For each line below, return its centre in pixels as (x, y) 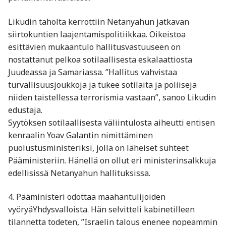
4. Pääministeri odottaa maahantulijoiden (87, 197)
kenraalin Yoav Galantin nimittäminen (80, 135)
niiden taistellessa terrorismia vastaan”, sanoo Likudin (112, 97)
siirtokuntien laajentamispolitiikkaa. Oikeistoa (97, 34)
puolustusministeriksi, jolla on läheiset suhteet (98, 148)
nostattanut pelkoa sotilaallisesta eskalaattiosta (100, 59)
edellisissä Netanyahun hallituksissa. (79, 173)
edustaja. (25, 110)
